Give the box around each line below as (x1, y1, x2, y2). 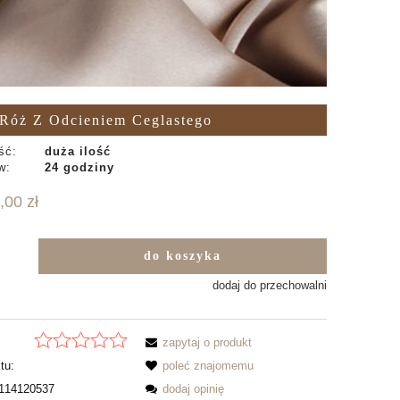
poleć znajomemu (162, 358, 254, 372)
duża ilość (44, 145, 111, 159)
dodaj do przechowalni (212, 279, 327, 293)
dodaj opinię (162, 381, 225, 396)
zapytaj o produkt (162, 335, 253, 349)
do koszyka (143, 249, 221, 263)
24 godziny (44, 161, 114, 175)
